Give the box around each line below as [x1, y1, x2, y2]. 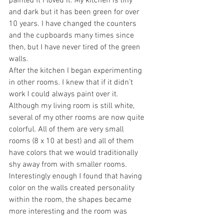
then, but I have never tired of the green [9, 43, 142, 52]
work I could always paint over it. [9, 89, 120, 99]
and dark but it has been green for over [9, 7, 141, 17]
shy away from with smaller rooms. [9, 160, 129, 170]
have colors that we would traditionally [9, 148, 140, 158]
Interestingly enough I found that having [9, 172, 144, 181]
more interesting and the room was [9, 207, 129, 217]
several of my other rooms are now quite [9, 113, 146, 123]
